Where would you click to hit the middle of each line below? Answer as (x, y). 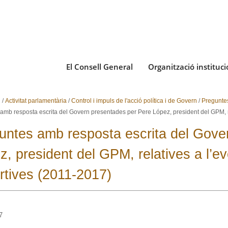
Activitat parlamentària (36, 101)
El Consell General (99, 67)
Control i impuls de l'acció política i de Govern (134, 101)
